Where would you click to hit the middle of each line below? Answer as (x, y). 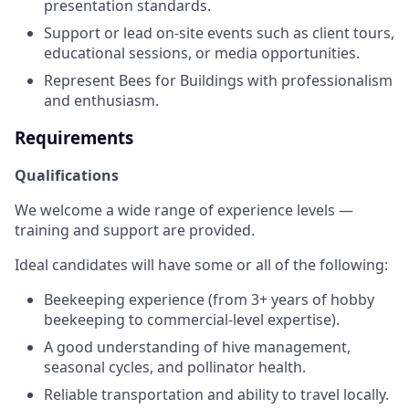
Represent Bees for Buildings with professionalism (218, 81)
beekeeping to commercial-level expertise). (192, 319)
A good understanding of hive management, (197, 346)
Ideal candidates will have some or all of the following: (201, 264)
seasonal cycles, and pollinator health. (175, 367)
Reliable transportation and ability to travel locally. (216, 394)
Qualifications (67, 175)
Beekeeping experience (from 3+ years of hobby (209, 299)
